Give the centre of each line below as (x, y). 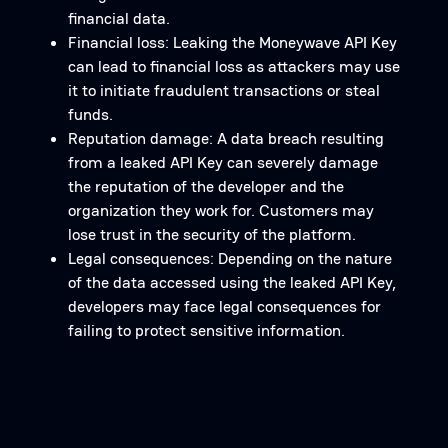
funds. (90, 114)
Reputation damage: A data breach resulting (226, 138)
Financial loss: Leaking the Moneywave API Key (232, 42)
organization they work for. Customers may (221, 210)
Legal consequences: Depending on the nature (230, 258)
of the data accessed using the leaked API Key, (232, 282)
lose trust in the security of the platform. (212, 234)
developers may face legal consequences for (224, 306)
